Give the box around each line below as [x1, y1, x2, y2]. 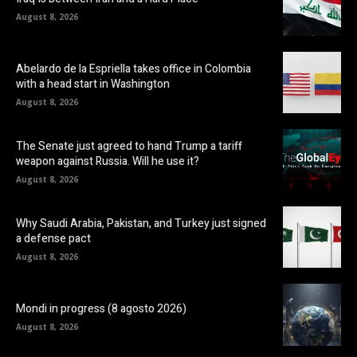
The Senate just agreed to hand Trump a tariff [16, 137, 242, 155]
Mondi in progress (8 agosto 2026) [16, 300, 186, 317]
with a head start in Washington [16, 75, 170, 92]
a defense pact [16, 229, 91, 247]
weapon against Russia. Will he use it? [16, 152, 199, 170]
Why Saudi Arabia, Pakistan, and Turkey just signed [16, 214, 266, 232]
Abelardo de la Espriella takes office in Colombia [16, 60, 251, 77]
